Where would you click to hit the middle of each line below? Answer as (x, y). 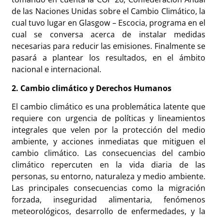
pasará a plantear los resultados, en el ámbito (108, 58)
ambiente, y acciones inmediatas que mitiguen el (108, 142)
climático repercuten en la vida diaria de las (108, 165)
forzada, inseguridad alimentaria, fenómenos (108, 200)
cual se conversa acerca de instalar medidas (108, 35)
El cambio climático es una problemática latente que (108, 107)
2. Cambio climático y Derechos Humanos (92, 88)
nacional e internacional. (57, 70)
